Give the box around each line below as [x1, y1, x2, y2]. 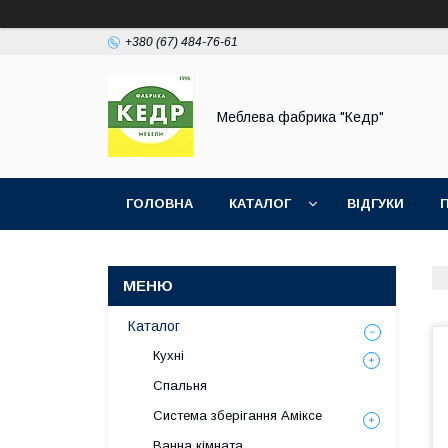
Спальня [153, 378, 207, 393]
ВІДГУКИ [347, 196, 404, 211]
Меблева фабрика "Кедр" [217, 108, 384, 125]
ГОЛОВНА [126, 196, 193, 211]
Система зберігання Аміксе [153, 408, 322, 423]
